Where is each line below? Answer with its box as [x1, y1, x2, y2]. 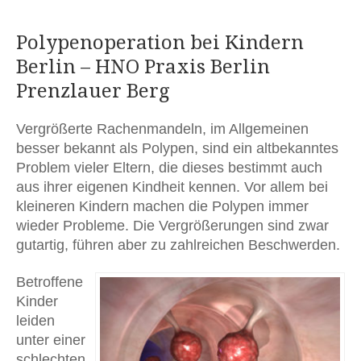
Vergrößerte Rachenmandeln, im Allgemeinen [16, 120, 309, 137]
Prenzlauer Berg [16, 79, 169, 102]
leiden [16, 312, 55, 329]
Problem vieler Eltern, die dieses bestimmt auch [16, 159, 322, 176]
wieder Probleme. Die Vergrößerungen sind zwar [16, 217, 329, 234]
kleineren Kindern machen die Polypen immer [16, 197, 309, 214]
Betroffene [16, 273, 83, 290]
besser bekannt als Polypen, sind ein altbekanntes [16, 139, 338, 156]
